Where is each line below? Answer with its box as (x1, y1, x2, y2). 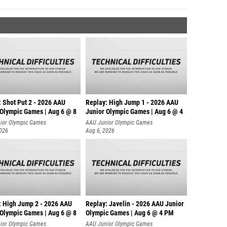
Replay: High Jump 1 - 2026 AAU (86, 96, 178, 104)
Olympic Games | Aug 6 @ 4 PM (86, 206, 174, 215)
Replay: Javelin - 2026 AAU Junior (86, 197, 184, 206)
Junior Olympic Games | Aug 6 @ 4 (86, 105, 183, 113)
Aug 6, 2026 (86, 125, 115, 132)
